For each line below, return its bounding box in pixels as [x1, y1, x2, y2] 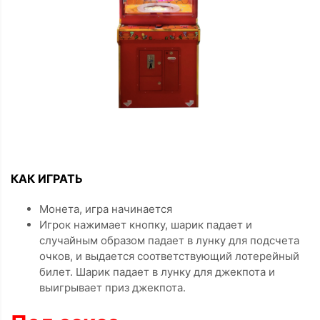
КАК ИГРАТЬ [11, 171, 83, 186]
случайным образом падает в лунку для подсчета [39, 234, 299, 247]
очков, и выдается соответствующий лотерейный [39, 249, 299, 263]
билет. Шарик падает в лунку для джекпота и [39, 265, 275, 279]
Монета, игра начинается [39, 202, 172, 216]
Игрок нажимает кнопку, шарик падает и [39, 218, 252, 231]
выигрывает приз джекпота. [39, 281, 186, 294]
